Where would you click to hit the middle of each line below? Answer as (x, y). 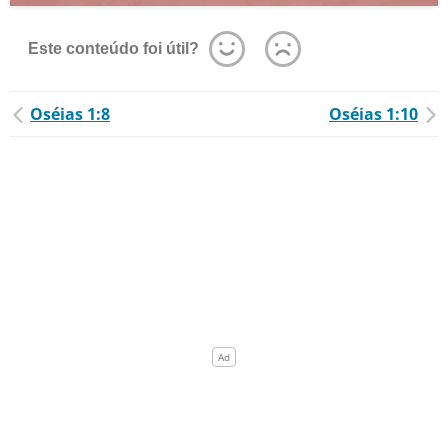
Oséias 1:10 (373, 114)
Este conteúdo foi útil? (113, 48)
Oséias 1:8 (70, 114)
